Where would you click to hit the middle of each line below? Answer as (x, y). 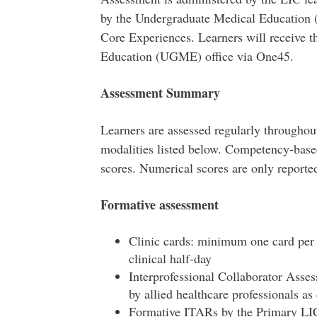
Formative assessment (161, 204)
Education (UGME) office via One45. (197, 56)
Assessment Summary (160, 93)
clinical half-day (170, 258)
